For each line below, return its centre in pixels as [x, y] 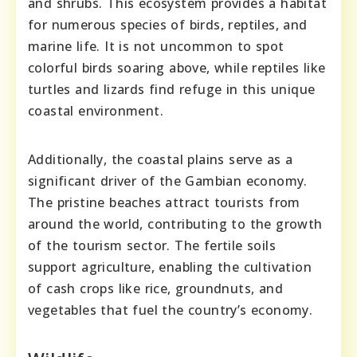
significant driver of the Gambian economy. [168, 181]
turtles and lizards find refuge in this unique [172, 90]
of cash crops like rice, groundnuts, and [155, 289]
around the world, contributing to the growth [175, 224]
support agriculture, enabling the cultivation [170, 267]
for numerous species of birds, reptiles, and [168, 25]
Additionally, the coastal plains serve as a [161, 160]
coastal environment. [96, 111]
